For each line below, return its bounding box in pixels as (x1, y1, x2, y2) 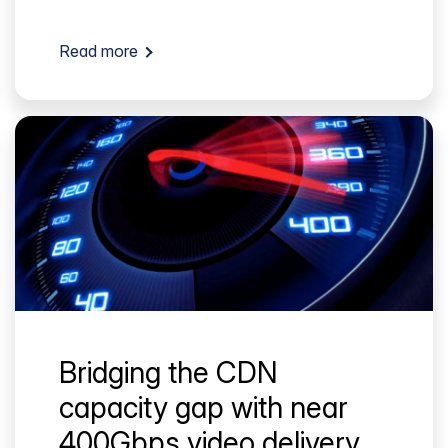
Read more (59, 41, 138, 62)
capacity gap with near (59, 389, 348, 425)
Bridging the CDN (59, 354, 278, 390)
